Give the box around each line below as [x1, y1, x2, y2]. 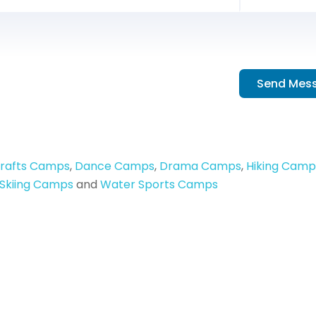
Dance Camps [75, 158, 154, 174]
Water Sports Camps [100, 176, 218, 193]
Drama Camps [159, 158, 241, 174]
